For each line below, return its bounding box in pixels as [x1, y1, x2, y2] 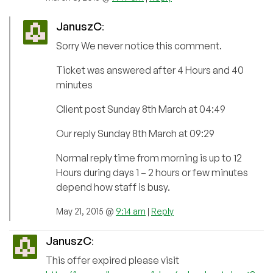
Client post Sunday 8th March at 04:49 [56, 103, 225, 116]
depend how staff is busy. [56, 181, 170, 194]
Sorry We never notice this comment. [56, 40, 222, 52]
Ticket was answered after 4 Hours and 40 [56, 64, 244, 77]
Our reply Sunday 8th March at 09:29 [56, 127, 214, 140]
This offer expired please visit [46, 254, 179, 267]
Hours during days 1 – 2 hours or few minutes [56, 166, 248, 179]
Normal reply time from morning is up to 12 [56, 152, 242, 165]
